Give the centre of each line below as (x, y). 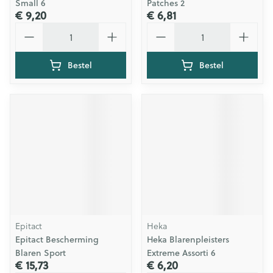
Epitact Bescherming (57, 239)
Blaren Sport (41, 253)
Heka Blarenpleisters (188, 239)
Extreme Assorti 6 (181, 253)
